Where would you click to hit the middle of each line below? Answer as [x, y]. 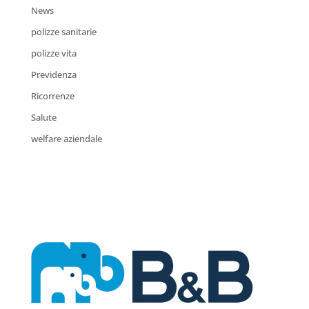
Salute [43, 117]
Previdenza [53, 74]
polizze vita [53, 53]
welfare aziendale [66, 138]
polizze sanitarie [63, 31]
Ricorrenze [52, 96]
